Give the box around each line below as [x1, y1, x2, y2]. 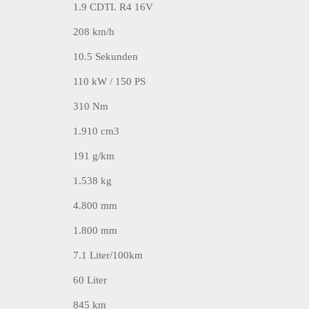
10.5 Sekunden [73, 50, 139, 62]
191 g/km [73, 150, 115, 161]
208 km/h [73, 26, 115, 37]
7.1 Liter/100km [73, 249, 143, 261]
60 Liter [73, 274, 108, 286]
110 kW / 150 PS [73, 75, 146, 87]
